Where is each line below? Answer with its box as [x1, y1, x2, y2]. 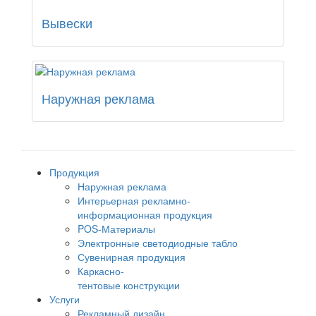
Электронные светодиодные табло [78, 236, 238, 250]
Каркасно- [78, 264, 124, 279]
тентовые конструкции [78, 278, 180, 293]
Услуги [49, 292, 80, 307]
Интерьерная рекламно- [78, 193, 190, 208]
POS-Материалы [78, 221, 155, 236]
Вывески [42, 13, 92, 32]
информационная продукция [78, 207, 212, 222]
